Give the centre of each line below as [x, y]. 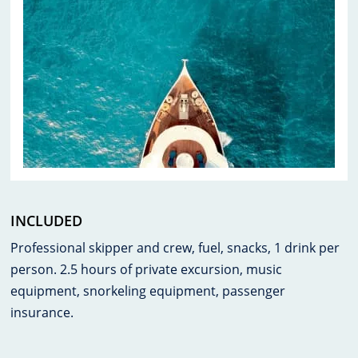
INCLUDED [47, 220]
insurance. [42, 312]
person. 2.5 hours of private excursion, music [147, 269]
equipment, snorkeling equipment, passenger [148, 290]
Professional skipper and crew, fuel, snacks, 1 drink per [175, 247]
